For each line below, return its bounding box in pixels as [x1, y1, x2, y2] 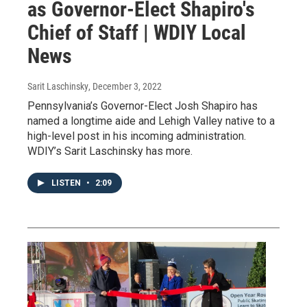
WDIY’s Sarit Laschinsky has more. [27, 145, 193, 158]
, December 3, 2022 [88, 81, 162, 93]
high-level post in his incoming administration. [27, 130, 246, 143]
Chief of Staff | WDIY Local [27, 21, 246, 45]
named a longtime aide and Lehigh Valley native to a [27, 114, 275, 128]
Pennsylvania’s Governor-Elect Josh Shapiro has [27, 99, 258, 113]
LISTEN [51, 178, 83, 188]
